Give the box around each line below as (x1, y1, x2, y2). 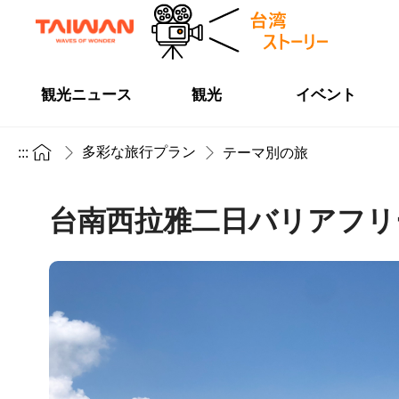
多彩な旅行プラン (82, 144, 196, 159)
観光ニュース (41, 86, 133, 103)
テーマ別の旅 (223, 144, 308, 160)
